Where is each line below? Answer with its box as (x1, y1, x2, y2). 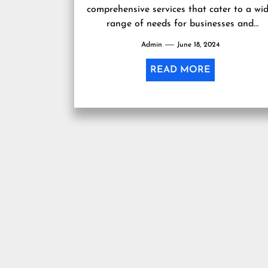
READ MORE (150, 65, 211, 75)
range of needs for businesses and (106, 19, 254, 29)
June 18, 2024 (176, 41, 220, 48)
